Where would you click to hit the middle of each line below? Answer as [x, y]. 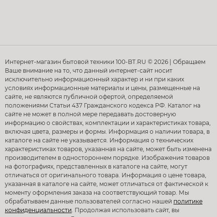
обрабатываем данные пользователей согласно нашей [89, 201]
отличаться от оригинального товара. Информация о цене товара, [106, 175]
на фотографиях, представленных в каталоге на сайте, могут [96, 167]
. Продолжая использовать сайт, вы [125, 210]
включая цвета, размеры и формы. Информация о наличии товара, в [107, 132]
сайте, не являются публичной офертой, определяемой [89, 97]
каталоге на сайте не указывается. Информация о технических [99, 140]
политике [188, 201]
